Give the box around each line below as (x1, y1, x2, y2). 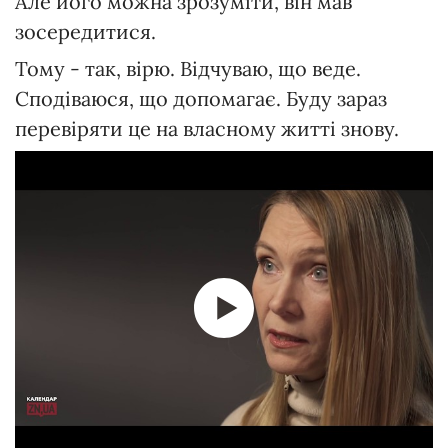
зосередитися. (15, 19, 156, 45)
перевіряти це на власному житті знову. (15, 116, 399, 142)
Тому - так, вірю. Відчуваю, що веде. (15, 56, 361, 82)
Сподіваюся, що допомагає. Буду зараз (15, 86, 387, 112)
